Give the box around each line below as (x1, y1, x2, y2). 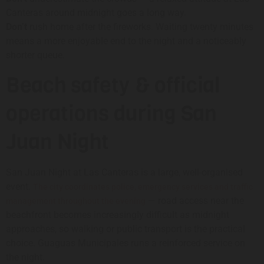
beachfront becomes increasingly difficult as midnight (6, 209, 229, 220)
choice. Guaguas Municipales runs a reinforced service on (6, 237, 245, 249)
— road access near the (146, 194, 244, 206)
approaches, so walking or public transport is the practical (6, 223, 245, 235)
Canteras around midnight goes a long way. (6, 7, 186, 19)
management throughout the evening (6, 196, 146, 206)
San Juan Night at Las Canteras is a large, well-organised (6, 166, 243, 178)
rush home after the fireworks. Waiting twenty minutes (27, 21, 253, 33)
